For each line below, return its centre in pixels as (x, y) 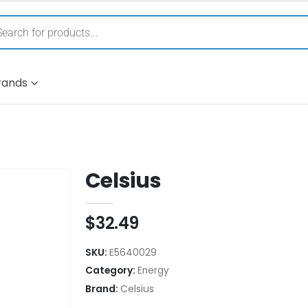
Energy (153, 270)
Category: (111, 270)
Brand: (102, 288)
